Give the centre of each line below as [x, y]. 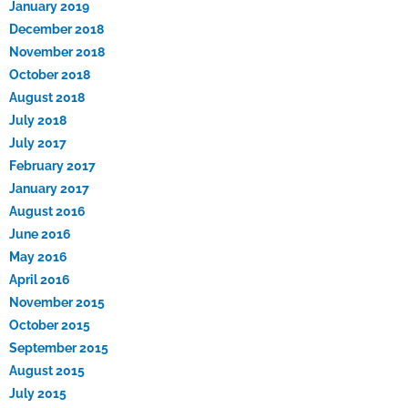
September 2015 [59, 348]
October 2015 [50, 326]
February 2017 [52, 166]
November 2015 [57, 303]
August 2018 [47, 98]
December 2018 [56, 30]
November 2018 [57, 52]
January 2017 [49, 189]
